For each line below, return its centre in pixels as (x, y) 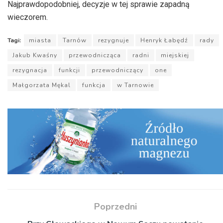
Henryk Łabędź (164, 41)
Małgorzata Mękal (42, 85)
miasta (40, 41)
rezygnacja (30, 70)
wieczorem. (28, 17)
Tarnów (75, 41)
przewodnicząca (95, 56)
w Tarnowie (135, 85)
